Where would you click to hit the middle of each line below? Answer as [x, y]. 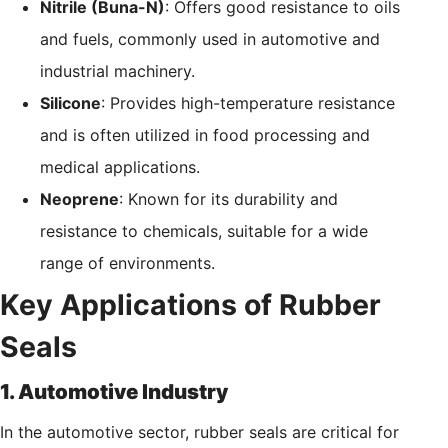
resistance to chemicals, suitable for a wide [204, 231]
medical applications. [120, 167]
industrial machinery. [117, 71]
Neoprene [79, 199]
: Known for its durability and [228, 199]
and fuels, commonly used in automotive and [210, 39]
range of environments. [127, 263]
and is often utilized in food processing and [205, 135]
